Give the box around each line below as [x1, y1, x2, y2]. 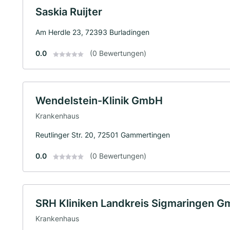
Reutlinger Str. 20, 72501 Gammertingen [35, 130, 170, 139]
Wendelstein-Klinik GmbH [35, 94, 163, 107]
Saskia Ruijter [35, 6, 102, 18]
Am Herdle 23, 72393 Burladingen [35, 28, 149, 37]
